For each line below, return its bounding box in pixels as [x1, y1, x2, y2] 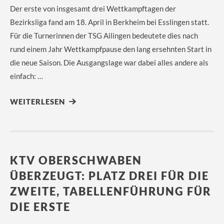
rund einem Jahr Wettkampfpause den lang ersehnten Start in [10, 44, 211, 53]
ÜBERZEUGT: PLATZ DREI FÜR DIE [10, 169, 209, 182]
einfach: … [10, 71, 43, 80]
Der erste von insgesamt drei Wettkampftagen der [10, 4, 176, 13]
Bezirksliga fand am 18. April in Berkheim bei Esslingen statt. [10, 17, 209, 26]
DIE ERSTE [10, 200, 70, 213]
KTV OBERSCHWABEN [10, 153, 142, 167]
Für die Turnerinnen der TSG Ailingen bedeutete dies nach [10, 31, 198, 40]
